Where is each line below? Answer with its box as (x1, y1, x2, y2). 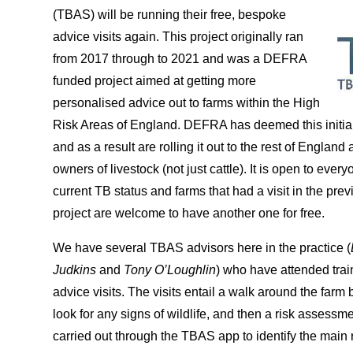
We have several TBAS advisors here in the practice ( (53, 241, 351, 255)
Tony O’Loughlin (124, 263, 217, 277)
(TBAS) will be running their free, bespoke (53, 8, 287, 22)
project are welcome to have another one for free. (53, 206, 325, 221)
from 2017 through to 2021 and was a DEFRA (53, 52, 307, 66)
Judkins (53, 263, 100, 277)
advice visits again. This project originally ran (53, 30, 304, 44)
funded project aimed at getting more (53, 74, 257, 88)
